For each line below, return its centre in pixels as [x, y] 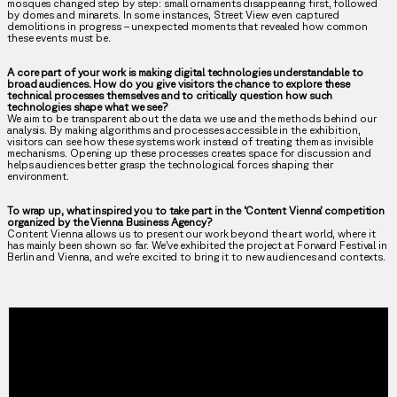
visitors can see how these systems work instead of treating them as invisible [191, 142]
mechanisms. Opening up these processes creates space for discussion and [189, 153]
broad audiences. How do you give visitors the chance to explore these [179, 84]
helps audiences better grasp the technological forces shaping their [171, 165]
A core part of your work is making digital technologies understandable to [185, 73]
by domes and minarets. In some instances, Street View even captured [174, 15]
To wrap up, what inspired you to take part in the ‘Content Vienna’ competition [196, 211]
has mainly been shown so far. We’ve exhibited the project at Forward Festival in [197, 245]
